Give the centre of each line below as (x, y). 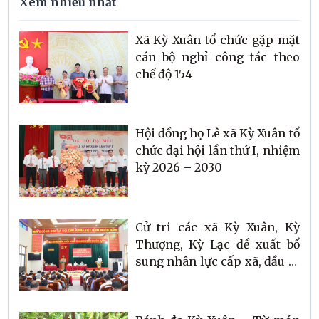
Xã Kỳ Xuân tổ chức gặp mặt (217, 40)
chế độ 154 (163, 74)
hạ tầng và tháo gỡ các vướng (217, 278)
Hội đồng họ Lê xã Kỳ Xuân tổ (217, 134)
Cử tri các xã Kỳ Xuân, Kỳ (217, 227)
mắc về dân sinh (181, 295)
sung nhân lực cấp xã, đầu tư (217, 261)
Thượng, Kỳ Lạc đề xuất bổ (217, 244)
